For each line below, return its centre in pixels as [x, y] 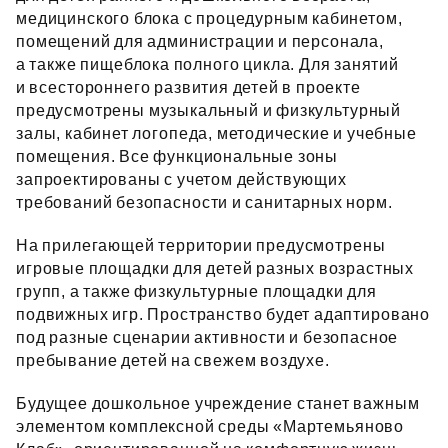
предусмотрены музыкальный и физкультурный [209, 110]
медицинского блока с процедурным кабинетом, [209, 18]
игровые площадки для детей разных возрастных [215, 268]
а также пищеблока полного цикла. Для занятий [207, 64]
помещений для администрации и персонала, [200, 41]
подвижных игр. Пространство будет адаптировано [223, 314]
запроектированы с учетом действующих [181, 179]
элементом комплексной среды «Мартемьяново [210, 426]
